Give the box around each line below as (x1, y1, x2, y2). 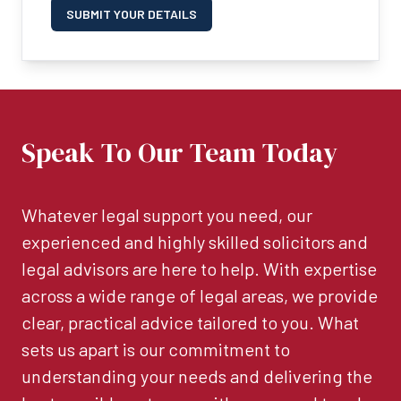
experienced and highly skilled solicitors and (21, 231, 368, 253)
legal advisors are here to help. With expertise (21, 258, 377, 280)
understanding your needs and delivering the (21, 365, 372, 388)
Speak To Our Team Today (21, 134, 337, 172)
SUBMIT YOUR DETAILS (66, 6, 197, 22)
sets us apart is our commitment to (21, 338, 290, 361)
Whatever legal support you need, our (21, 204, 312, 226)
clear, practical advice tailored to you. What (21, 311, 359, 334)
